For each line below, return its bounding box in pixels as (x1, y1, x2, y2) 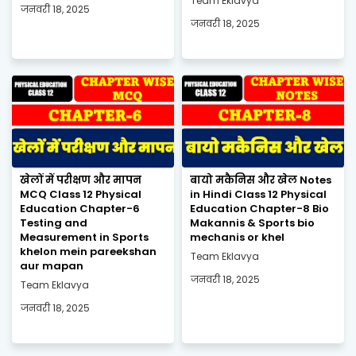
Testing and (20, 215, 87, 230)
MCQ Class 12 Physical (20, 186, 141, 202)
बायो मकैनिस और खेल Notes (190, 172, 331, 188)
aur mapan (20, 257, 83, 273)
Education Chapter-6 (20, 200, 140, 216)
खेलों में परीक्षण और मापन (20, 172, 141, 188)
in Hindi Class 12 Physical (190, 186, 327, 202)
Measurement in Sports (20, 229, 149, 245)
